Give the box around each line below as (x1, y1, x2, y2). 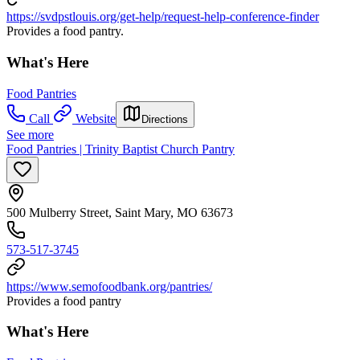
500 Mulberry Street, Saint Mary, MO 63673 (6, 205, 233, 219)
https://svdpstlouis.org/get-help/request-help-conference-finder (6, 10, 319, 24)
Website (76, 111, 116, 125)
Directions (141, 112, 188, 125)
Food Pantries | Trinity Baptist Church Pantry (6, 141, 235, 156)
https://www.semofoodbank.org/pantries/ (6, 279, 212, 293)
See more (6, 127, 54, 141)
